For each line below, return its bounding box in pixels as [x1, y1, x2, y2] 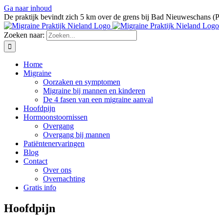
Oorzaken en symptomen [43, 78, 120, 86]
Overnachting [43, 175, 85, 183]
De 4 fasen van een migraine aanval [43, 95, 153, 104]
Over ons [43, 166, 71, 174]
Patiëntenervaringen [23, 139, 85, 148]
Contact [23, 157, 47, 165]
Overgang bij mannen [43, 131, 110, 139]
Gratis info [23, 183, 56, 192]
